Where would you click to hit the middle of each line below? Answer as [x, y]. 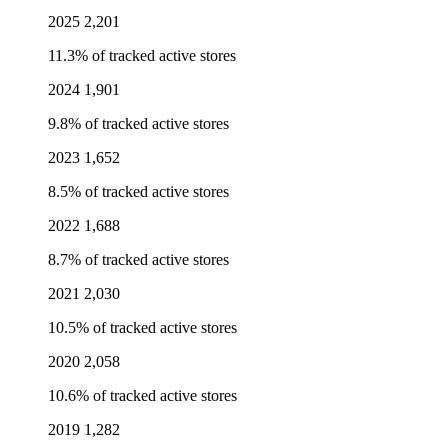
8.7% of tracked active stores [138, 260]
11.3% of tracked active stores [142, 56]
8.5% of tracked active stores [138, 192]
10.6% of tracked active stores [142, 396]
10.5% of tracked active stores [142, 328]
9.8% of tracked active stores [138, 124]
